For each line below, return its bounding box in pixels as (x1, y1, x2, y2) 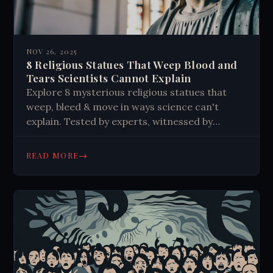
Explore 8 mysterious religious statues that (26, 85, 227, 98)
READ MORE (26, 149, 79, 160)
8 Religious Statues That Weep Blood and (26, 57, 238, 71)
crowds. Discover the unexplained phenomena (26, 129, 242, 142)
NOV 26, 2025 (26, 46, 77, 56)
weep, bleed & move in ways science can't (26, 100, 219, 113)
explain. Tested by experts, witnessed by (26, 115, 213, 127)
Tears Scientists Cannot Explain (26, 70, 191, 85)
